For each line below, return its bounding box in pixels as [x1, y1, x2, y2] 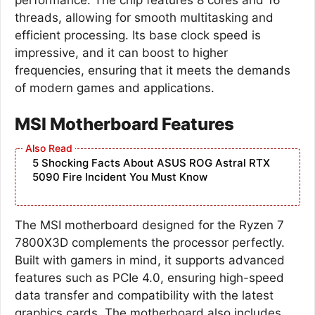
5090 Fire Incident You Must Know [32, 170, 207, 184]
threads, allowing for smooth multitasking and [15, 10, 274, 25]
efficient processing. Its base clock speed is [15, 27, 261, 42]
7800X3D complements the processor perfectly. [15, 236, 285, 250]
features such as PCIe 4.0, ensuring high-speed [15, 271, 284, 285]
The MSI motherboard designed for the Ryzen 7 [15, 218, 284, 232]
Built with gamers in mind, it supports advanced [15, 253, 285, 267]
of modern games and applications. [15, 80, 214, 95]
